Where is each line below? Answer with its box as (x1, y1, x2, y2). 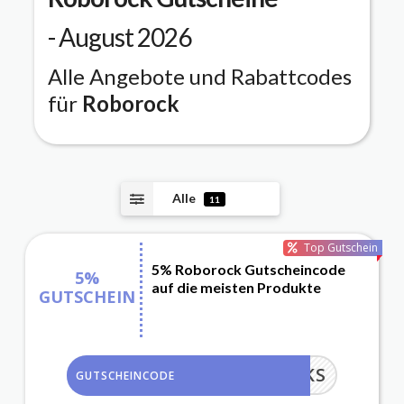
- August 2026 (47, 22, 191, 53)
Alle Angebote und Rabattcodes (47, 63, 352, 90)
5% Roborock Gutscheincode (151, 261, 345, 279)
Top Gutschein (304, 240, 378, 256)
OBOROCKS (219, 363, 326, 388)
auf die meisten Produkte (151, 279, 321, 297)
